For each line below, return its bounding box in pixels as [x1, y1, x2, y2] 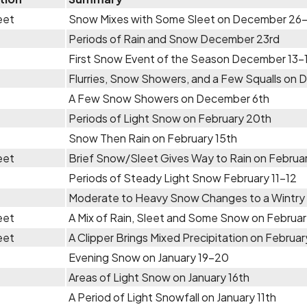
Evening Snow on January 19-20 [69, 250, 229, 265]
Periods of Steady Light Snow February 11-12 [69, 171, 297, 185]
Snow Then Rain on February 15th [69, 131, 237, 145]
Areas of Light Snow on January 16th [69, 270, 249, 284]
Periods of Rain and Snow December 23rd [69, 32, 280, 46]
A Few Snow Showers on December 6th [69, 91, 269, 106]
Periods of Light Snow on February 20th [69, 111, 271, 125]
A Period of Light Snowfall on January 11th [69, 290, 276, 304]
